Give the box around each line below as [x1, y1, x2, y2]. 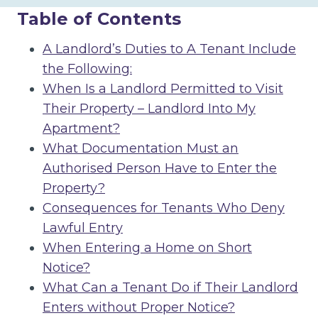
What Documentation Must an [43, 141, 238, 156]
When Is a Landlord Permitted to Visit [43, 81, 283, 97]
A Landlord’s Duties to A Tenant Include [43, 41, 296, 57]
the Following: [43, 61, 132, 77]
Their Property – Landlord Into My [43, 101, 256, 116]
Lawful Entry [43, 220, 123, 236]
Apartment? [43, 121, 120, 136]
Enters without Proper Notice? [43, 300, 235, 315]
